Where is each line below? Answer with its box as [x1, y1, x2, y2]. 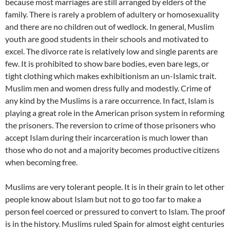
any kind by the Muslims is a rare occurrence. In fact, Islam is [5, 95, 214, 105]
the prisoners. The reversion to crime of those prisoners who [5, 120, 216, 130]
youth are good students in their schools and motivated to [5, 33, 208, 44]
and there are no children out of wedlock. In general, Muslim [5, 21, 214, 31]
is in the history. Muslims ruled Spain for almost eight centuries [5, 218, 224, 228]
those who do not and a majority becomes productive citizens [5, 144, 220, 155]
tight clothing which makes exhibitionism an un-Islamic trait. [5, 70, 216, 81]
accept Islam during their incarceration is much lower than [5, 132, 208, 142]
